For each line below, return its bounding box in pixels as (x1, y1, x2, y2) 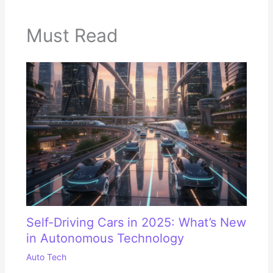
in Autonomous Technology (26, 230, 184, 246)
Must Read (26, 24, 118, 47)
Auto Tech (26, 251, 66, 262)
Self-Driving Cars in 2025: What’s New (26, 214, 246, 230)
